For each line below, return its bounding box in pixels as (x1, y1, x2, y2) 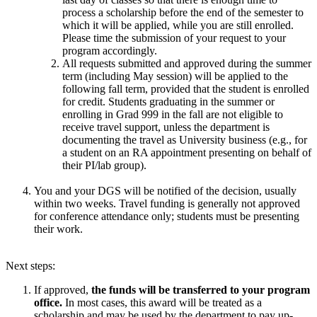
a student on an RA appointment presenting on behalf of (62, 146, 311, 158)
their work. (34, 222, 86, 235)
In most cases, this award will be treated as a (65, 296, 262, 309)
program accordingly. (62, 44, 157, 57)
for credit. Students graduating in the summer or (62, 95, 275, 108)
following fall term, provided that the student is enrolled (62, 82, 309, 95)
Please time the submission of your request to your (62, 31, 286, 44)
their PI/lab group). (62, 158, 146, 171)
